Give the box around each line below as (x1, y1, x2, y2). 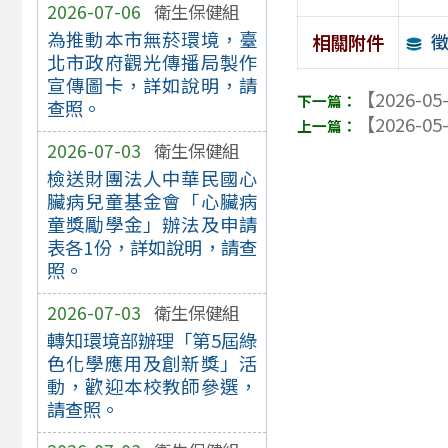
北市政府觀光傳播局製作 (46, 49, 258, 76)
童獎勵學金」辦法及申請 (46, 211, 258, 238)
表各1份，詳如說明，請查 (46, 234, 258, 261)
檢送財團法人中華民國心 (46, 165, 258, 192)
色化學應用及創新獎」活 (46, 350, 258, 377)
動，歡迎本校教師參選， (46, 373, 258, 400)
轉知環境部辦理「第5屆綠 (46, 327, 258, 354)
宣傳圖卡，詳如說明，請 (46, 72, 258, 99)
